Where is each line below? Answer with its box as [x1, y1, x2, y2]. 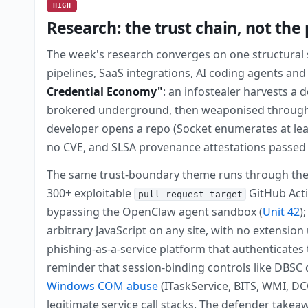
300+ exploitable [47, 186, 135, 201]
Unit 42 [263, 204, 300, 220]
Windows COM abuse [47, 278, 159, 294]
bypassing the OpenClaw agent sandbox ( [47, 204, 263, 220]
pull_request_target [137, 189, 243, 200]
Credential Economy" [47, 84, 164, 100]
